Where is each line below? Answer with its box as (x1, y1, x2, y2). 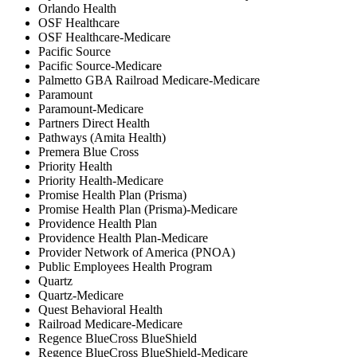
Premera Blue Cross (38, 144, 139, 159)
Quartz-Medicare (38, 288, 124, 302)
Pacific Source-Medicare (38, 58, 162, 73)
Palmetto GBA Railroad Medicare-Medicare (38, 73, 260, 87)
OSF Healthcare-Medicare (38, 29, 171, 44)
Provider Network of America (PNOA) (38, 245, 235, 259)
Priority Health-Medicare (38, 173, 163, 187)
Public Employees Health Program (38, 259, 212, 273)
